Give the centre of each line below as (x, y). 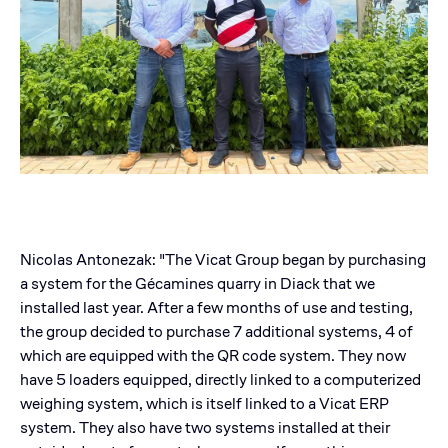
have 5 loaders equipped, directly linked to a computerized (220, 379)
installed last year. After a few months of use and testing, (216, 307)
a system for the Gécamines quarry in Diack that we (197, 283)
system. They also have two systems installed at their (205, 427)
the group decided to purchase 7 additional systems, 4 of (216, 331)
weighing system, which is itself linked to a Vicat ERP (204, 403)
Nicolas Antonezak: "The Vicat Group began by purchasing (223, 259)
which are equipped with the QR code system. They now (213, 355)
